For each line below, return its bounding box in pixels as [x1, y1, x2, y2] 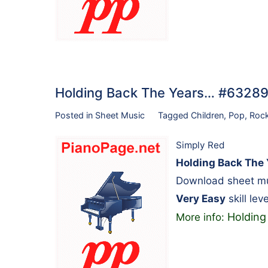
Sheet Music [95, 110, 145, 121]
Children [190, 110, 224, 121]
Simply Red [176, 139, 225, 151]
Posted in [55, 110, 95, 121]
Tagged [157, 110, 191, 121]
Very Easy [176, 192, 226, 205]
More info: [176, 211, 227, 223]
